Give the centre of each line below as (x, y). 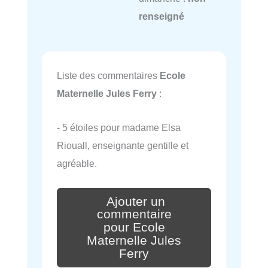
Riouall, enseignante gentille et (123, 145)
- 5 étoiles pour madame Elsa (119, 127)
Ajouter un (136, 201)
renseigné (161, 16)
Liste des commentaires (108, 76)
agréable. (77, 163)
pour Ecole (134, 228)
